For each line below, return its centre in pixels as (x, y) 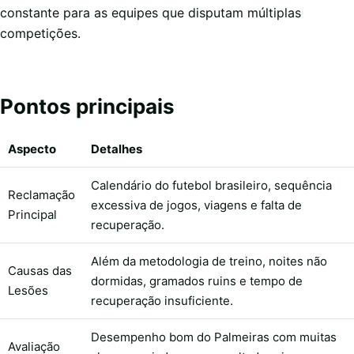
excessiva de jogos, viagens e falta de (196, 205)
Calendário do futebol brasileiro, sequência (211, 185)
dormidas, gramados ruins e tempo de (197, 281)
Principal (32, 214)
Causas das (40, 270)
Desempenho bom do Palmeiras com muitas (214, 337)
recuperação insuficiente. (162, 300)
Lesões (28, 290)
